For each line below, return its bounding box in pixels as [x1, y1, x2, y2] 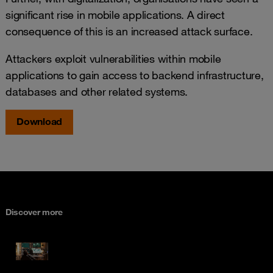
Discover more [5, 206, 63, 218]
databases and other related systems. [5, 84, 188, 98]
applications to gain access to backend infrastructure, [5, 68, 264, 82]
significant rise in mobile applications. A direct [5, 7, 225, 21]
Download [16, 115, 62, 127]
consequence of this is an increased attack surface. [5, 24, 253, 38]
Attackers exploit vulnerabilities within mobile [5, 51, 221, 65]
